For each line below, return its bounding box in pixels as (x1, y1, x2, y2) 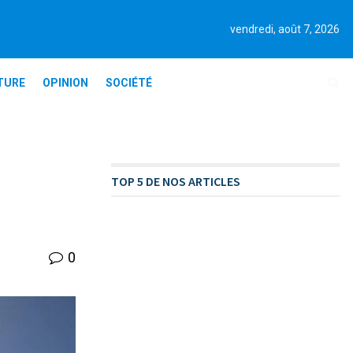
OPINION (42, 76, 88, 89)
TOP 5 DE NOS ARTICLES (111, 173, 240, 189)
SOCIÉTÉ (105, 76, 152, 89)
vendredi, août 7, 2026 (230, 23, 340, 35)
